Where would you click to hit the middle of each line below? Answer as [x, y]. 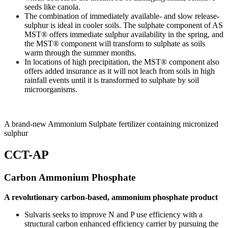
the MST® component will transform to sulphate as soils [115, 44]
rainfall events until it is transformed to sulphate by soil [112, 80]
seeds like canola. [52, 7]
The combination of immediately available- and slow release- [122, 16]
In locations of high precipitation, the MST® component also [122, 62]
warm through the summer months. [80, 53]
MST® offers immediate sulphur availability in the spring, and [124, 35]
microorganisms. [51, 90]
